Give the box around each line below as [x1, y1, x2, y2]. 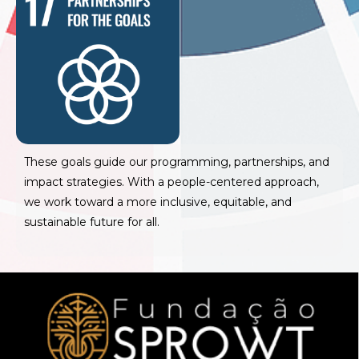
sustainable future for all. [24, 214, 159, 229]
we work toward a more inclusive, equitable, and [24, 194, 292, 209]
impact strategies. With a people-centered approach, [24, 174, 319, 189]
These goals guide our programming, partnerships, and [24, 154, 329, 169]
